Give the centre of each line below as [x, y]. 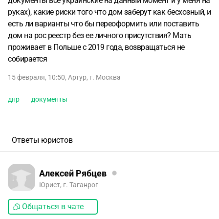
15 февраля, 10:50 [36, 77]
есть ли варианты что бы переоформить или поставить [103, 24]
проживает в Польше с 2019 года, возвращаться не [96, 47]
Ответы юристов [42, 140]
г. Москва [105, 77]
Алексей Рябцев [73, 173]
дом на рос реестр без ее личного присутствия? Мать [99, 35]
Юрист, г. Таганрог [69, 185]
